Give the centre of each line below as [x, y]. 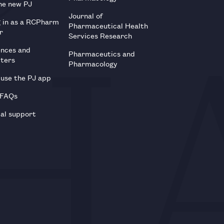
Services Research [100, 35]
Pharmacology [93, 63]
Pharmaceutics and [102, 53]
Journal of [86, 15]
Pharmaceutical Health [108, 25]
